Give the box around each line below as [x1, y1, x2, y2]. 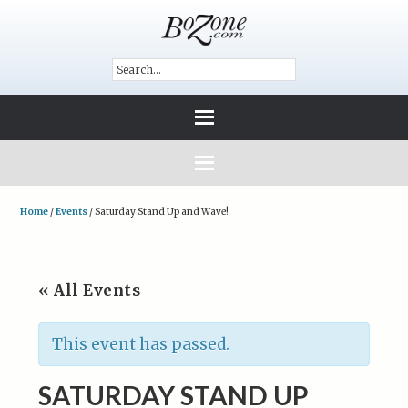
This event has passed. [52, 334, 230, 354]
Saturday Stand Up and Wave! [93, 206, 229, 218]
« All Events [38, 280, 141, 301]
